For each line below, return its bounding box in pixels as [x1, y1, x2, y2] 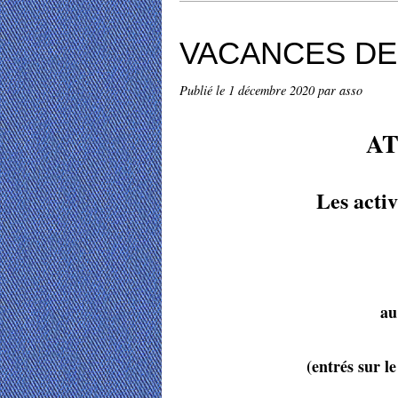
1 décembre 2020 [228, 82, 318, 99]
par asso [318, 82, 362, 99]
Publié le [179, 82, 228, 99]
